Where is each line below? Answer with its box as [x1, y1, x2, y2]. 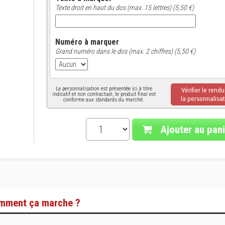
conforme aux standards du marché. [63, 96, 144, 103]
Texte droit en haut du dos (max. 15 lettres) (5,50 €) [55, 4, 194, 12]
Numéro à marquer [55, 37, 119, 47]
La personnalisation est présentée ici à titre [55, 85, 152, 92]
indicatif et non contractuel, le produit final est [52, 91, 156, 97]
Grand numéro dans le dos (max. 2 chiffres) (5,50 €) [55, 47, 195, 55]
